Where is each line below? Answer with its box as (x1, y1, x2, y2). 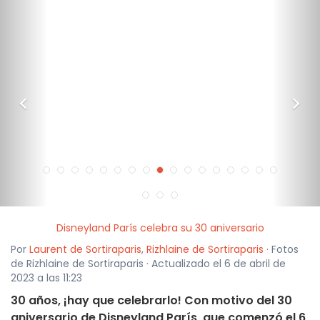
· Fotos (264, 242, 299, 257)
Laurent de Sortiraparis (29, 242, 141, 257)
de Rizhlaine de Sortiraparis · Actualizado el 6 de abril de (11, 256, 286, 271)
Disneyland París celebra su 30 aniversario (56, 221, 264, 236)
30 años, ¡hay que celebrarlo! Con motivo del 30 (11, 292, 292, 309)
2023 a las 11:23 (11, 271, 82, 286)
